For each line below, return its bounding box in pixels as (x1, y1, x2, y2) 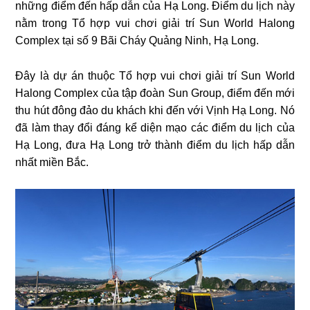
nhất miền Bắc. (15, 156, 89, 169)
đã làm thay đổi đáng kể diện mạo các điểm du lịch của (15, 122, 295, 134)
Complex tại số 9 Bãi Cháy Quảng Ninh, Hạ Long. (15, 35, 259, 47)
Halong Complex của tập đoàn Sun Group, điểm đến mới (15, 87, 295, 100)
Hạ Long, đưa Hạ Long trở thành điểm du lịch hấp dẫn (15, 139, 295, 152)
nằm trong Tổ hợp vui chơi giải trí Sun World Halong (15, 17, 295, 30)
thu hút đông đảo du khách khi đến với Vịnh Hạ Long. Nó (15, 104, 295, 117)
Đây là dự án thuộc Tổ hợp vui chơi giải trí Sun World (15, 70, 295, 82)
